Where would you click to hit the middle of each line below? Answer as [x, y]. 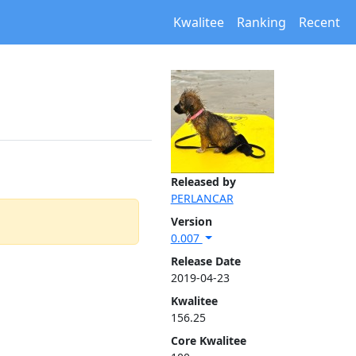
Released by [203, 182]
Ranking [261, 22]
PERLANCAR [202, 198]
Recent [319, 22]
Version [191, 221]
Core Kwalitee [208, 341]
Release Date [205, 261]
